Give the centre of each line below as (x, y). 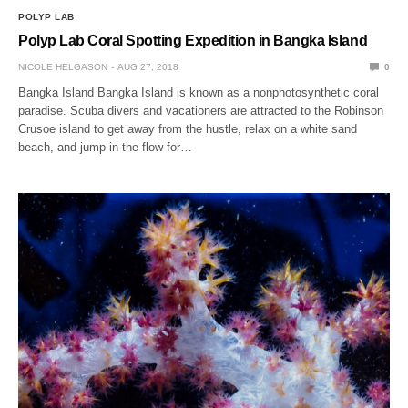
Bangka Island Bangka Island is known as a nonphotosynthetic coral (199, 92)
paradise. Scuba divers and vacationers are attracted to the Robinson (201, 110)
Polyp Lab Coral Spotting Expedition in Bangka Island (193, 40)
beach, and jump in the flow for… (106, 147)
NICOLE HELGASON (63, 66)
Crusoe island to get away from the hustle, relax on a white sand (188, 128)
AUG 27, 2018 (148, 66)
